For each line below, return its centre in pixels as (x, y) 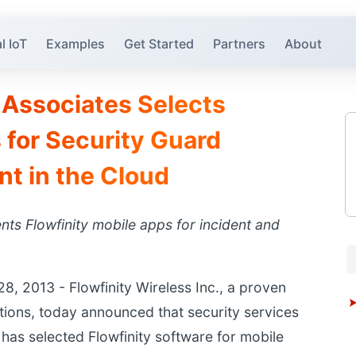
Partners (240, 43)
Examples (76, 43)
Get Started (159, 43)
